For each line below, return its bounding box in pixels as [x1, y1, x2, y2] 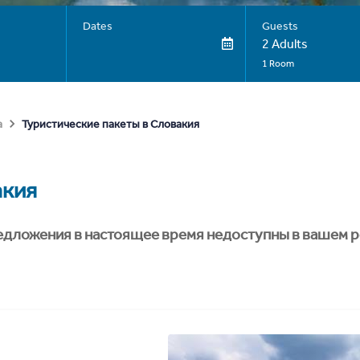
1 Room [261, 58, 294, 69]
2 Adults [261, 36, 308, 51]
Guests [261, 19, 298, 33]
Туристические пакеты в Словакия [22, 117, 199, 131]
